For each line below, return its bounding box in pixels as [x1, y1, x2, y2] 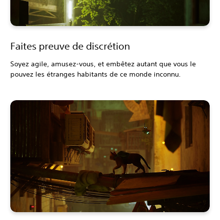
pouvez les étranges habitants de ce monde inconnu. [10, 69, 181, 79]
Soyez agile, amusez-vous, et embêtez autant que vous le [10, 59, 196, 68]
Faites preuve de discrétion [10, 40, 130, 52]
